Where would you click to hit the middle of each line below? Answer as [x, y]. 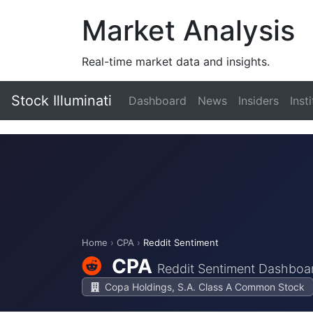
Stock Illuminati [61, 101]
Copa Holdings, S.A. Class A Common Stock [203, 287]
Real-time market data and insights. [176, 61]
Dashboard [158, 101]
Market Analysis [188, 30]
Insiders [259, 101]
